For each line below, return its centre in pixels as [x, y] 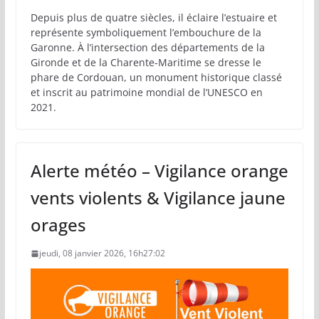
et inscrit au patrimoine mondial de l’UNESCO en [146, 92]
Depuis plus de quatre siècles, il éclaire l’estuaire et [153, 17]
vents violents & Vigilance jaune [158, 197]
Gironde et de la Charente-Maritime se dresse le [146, 62]
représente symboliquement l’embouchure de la [146, 32]
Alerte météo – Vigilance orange [159, 170]
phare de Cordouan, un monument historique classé [156, 77]
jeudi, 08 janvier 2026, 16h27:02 [102, 253]
